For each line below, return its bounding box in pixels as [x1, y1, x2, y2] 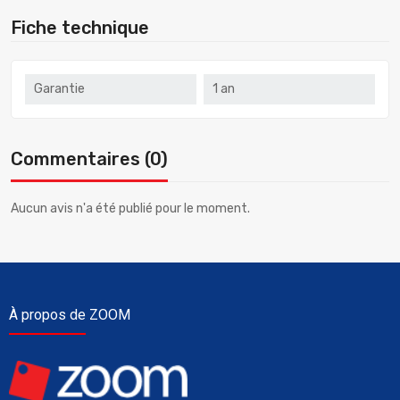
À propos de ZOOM [9, 306, 130, 324]
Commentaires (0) [11, 148, 168, 171]
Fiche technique [11, 17, 149, 39]
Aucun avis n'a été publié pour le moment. [11, 201, 250, 217]
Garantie [34, 81, 85, 97]
